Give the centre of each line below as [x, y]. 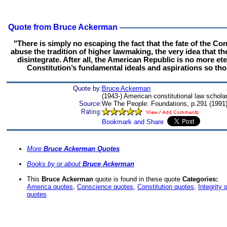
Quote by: [87, 88]
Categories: [200, 179]
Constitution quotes [166, 187]
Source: [90, 104]
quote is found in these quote [138, 179]
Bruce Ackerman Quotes [82, 149]
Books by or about [55, 164]
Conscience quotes [105, 187]
